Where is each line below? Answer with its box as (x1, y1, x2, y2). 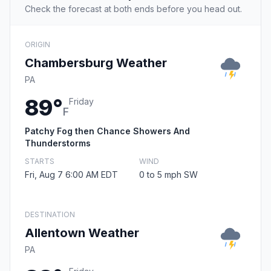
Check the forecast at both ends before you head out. (25, 4, 242, 15)
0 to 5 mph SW (139, 169, 198, 180)
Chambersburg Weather (25, 56, 167, 71)
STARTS (25, 157, 54, 166)
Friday (69, 96, 94, 107)
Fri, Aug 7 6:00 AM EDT (25, 169, 118, 180)
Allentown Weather (25, 226, 139, 241)
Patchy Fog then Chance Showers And (25, 126, 190, 137)
